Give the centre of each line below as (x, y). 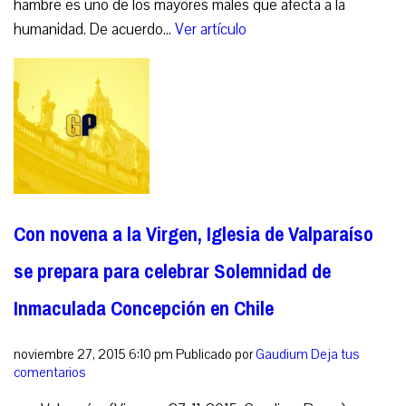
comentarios (50, 373)
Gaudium (282, 355)
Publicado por (216, 355)
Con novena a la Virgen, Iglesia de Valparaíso (193, 235)
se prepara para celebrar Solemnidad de (172, 272)
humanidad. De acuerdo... (94, 29)
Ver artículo (211, 29)
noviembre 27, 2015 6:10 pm (93, 355)
